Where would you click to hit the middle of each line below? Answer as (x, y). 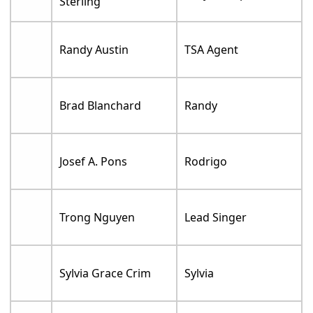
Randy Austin (94, 49)
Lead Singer (216, 217)
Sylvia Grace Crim (105, 273)
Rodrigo (206, 161)
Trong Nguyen (97, 217)
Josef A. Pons (94, 161)
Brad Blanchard (101, 105)
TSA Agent (212, 49)
